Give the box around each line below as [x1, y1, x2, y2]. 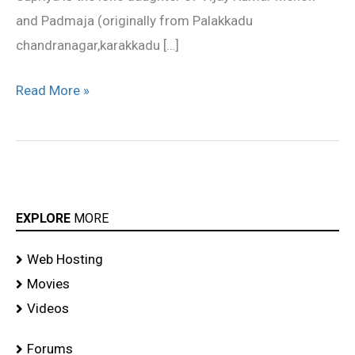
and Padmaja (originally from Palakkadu [16, 13, 253, 29]
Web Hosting [27, 251, 103, 268]
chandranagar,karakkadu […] [16, 37, 179, 54]
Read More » [16, 82, 90, 98]
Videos [27, 300, 69, 317]
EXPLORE [16, 211, 74, 227]
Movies [27, 276, 70, 292]
